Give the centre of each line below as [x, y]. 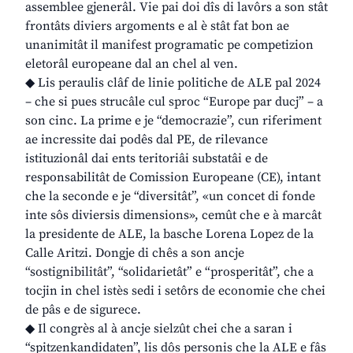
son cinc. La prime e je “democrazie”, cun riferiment [173, 121]
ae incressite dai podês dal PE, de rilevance [147, 140]
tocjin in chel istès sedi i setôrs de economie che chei [175, 291]
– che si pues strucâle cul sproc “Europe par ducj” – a [174, 102]
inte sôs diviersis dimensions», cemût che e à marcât [173, 216]
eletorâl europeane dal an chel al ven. [132, 64]
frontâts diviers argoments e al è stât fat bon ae [157, 26]
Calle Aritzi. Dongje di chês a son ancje [135, 253]
